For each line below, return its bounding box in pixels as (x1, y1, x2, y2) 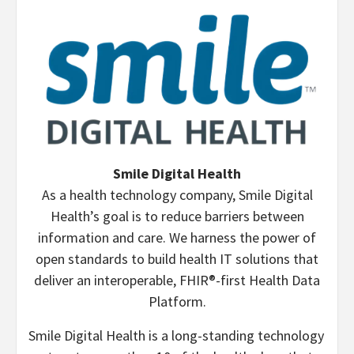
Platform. (148, 292, 206, 311)
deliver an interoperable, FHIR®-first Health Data (34, 271, 320, 290)
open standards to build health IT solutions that (36, 250, 318, 269)
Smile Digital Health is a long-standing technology (28, 326, 324, 345)
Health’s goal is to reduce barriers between (50, 207, 304, 226)
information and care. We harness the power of (38, 228, 316, 247)
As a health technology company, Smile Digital (41, 186, 313, 205)
